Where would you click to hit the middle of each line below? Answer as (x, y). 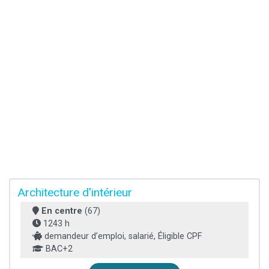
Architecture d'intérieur (75, 193)
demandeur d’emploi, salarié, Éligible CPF (122, 237)
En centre (62, 211)
